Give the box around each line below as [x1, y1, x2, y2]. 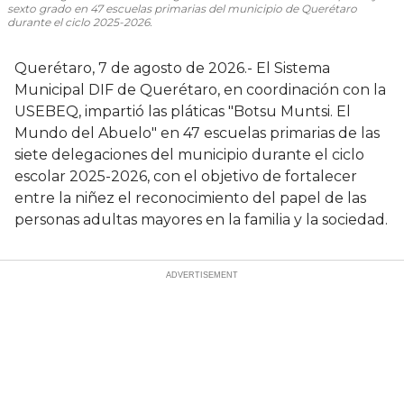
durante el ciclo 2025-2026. [7, 15, 152, 30]
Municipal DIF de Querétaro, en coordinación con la [14, 81, 386, 99]
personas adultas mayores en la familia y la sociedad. [14, 211, 388, 229]
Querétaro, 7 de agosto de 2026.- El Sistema [14, 60, 330, 78]
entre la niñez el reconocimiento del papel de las [14, 189, 366, 207]
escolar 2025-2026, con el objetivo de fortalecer [14, 168, 357, 186]
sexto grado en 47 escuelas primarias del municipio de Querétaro [7, 2, 357, 16]
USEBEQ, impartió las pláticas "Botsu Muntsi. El [14, 103, 351, 121]
